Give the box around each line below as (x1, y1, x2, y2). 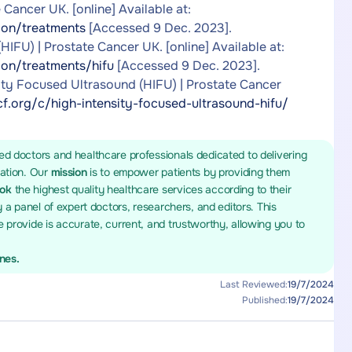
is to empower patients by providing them (90, 165, 291, 179)
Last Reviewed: (219, 278, 288, 291)
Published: (241, 294, 288, 306)
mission (50, 165, 90, 179)
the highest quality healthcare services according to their (14, 182, 291, 196)
